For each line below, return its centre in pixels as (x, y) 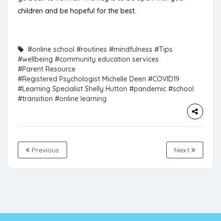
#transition (35, 99)
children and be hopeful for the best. (77, 11)
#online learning (81, 99)
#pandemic (148, 89)
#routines (92, 50)
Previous (44, 150)
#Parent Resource (47, 69)
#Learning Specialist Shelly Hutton (73, 89)
